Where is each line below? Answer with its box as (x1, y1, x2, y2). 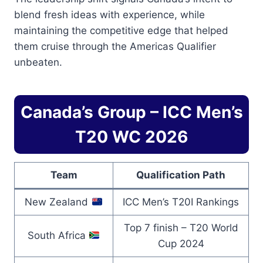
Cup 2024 (157, 238, 204, 250)
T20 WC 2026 (75, 127, 188, 147)
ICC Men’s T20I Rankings (123, 196, 239, 208)
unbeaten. (14, 56, 62, 69)
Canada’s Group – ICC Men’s (20, 102, 243, 123)
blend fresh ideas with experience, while (14, 9, 205, 21)
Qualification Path (136, 169, 225, 181)
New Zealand (25, 196, 92, 208)
